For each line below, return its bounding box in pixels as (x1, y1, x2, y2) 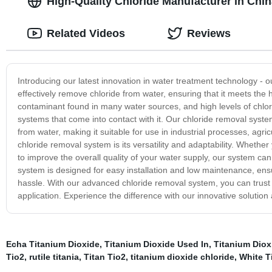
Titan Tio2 (83, 251, 126, 262)
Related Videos (46, 27, 125, 39)
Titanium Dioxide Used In (104, 239, 209, 249)
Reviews (186, 27, 231, 39)
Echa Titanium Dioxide (5, 239, 100, 249)
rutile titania (29, 251, 79, 262)
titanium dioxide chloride (130, 251, 234, 262)
